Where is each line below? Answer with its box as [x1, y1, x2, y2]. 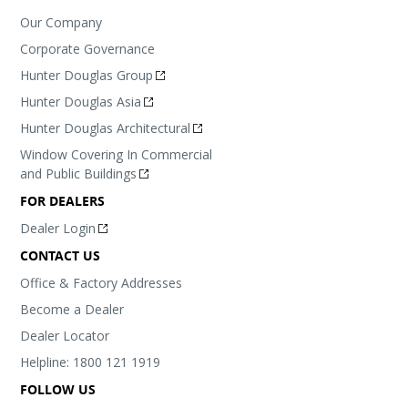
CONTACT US [20, 246, 101, 264]
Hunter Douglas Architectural [20, 118, 191, 137]
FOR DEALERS [20, 191, 106, 209]
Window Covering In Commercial [20, 145, 213, 163]
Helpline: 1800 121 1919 [20, 352, 161, 371]
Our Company [20, 13, 103, 31]
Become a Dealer [20, 300, 125, 318]
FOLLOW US [20, 380, 97, 398]
